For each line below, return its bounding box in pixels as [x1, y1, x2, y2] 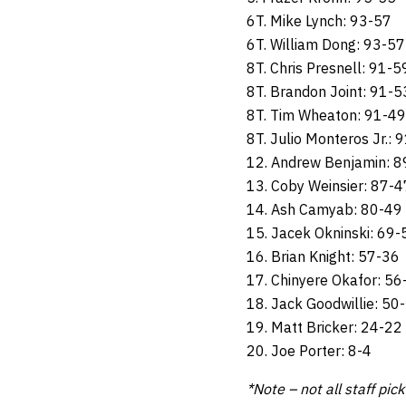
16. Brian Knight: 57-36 [246, 247, 400, 266]
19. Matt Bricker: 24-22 [246, 318, 402, 337]
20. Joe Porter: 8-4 [246, 342, 372, 361]
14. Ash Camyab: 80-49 [246, 200, 402, 219]
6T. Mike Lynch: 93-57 [246, 12, 391, 31]
